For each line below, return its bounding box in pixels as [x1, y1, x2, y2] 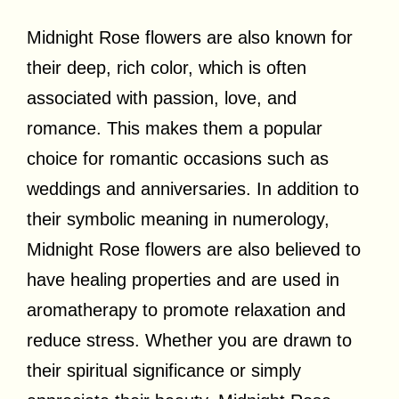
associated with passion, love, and [27, 87, 297, 108]
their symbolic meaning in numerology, [27, 208, 330, 229]
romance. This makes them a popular [27, 118, 322, 138]
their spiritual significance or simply [27, 360, 301, 380]
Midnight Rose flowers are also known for [27, 27, 353, 47]
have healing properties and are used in [27, 269, 339, 289]
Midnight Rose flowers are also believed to [27, 239, 361, 259]
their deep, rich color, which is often [27, 57, 306, 77]
